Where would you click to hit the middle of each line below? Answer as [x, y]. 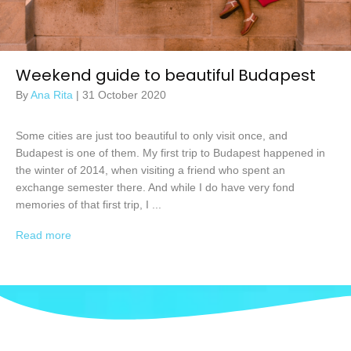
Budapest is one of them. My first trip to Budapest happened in [170, 152]
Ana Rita [53, 94]
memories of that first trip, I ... [89, 204]
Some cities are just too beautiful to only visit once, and [152, 135]
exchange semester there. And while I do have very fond [155, 187]
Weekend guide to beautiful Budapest [166, 75]
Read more [45, 235]
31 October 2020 [124, 94]
